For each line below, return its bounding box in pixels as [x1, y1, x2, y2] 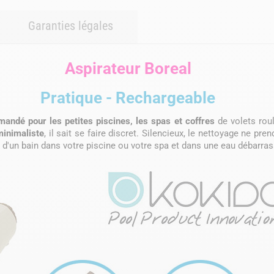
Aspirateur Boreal [64, 59, 191, 78]
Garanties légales [28, 18, 113, 33]
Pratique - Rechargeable [40, 88, 215, 107]
